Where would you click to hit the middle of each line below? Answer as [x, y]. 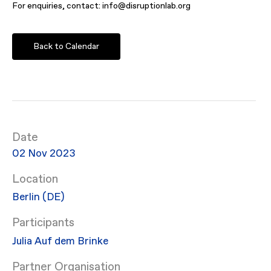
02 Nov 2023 [44, 154]
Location [35, 179]
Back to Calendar [67, 47]
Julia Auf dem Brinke [60, 241]
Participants [44, 223]
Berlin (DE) [38, 198]
